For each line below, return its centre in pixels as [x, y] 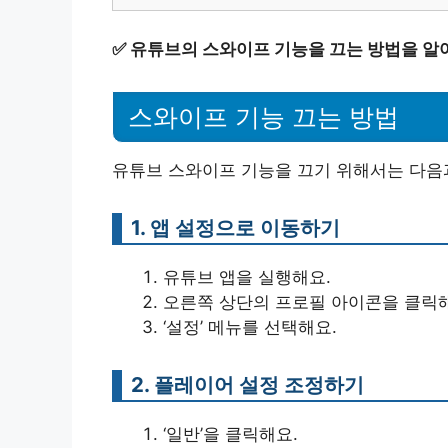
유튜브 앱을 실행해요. [247, 276]
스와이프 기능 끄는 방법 [263, 116]
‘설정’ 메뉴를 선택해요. [250, 326]
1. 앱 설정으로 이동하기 [235, 227]
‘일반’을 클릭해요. [230, 433]
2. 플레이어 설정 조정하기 [247, 384]
